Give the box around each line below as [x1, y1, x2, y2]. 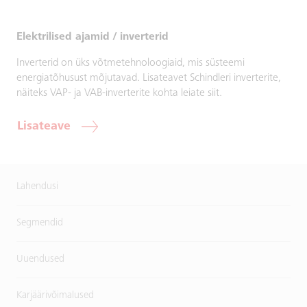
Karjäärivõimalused [16, 290, 94, 301]
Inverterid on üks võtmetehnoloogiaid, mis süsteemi [16, 57, 245, 69]
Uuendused [16, 254, 64, 265]
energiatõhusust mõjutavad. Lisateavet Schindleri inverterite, [16, 72, 281, 84]
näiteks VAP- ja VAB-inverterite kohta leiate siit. [16, 87, 222, 99]
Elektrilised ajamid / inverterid [16, 31, 169, 42]
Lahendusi [16, 181, 58, 192]
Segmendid [16, 217, 63, 228]
